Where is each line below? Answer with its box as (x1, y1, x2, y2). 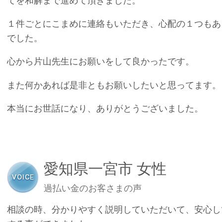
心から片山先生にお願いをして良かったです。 (7, 56, 194, 67)
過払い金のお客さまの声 (44, 182, 142, 193)
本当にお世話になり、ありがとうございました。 (7, 103, 203, 113)
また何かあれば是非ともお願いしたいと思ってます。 (7, 79, 221, 90)
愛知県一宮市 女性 (44, 160, 166, 177)
